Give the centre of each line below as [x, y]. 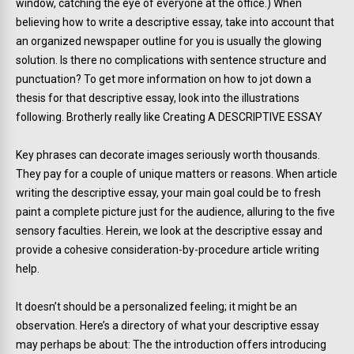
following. [40, 117]
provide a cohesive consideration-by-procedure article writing [168, 250]
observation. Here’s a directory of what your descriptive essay [168, 326]
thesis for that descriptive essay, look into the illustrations [158, 98]
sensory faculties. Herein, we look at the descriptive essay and [169, 231]
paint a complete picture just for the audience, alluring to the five [175, 212]
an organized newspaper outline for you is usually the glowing [169, 41]
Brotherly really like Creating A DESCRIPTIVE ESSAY [193, 117]
